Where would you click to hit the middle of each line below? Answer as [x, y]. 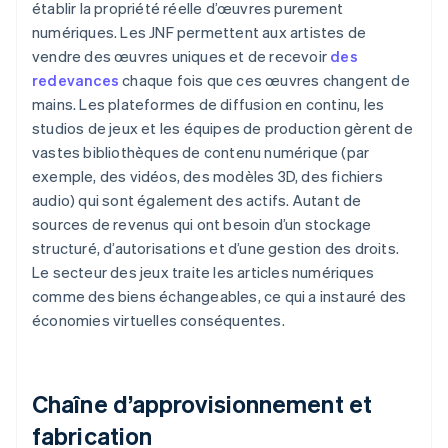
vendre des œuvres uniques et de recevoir [181, 56]
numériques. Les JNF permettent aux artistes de [199, 32]
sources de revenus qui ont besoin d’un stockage [202, 224]
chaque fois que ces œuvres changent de [264, 80]
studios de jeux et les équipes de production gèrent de [222, 128]
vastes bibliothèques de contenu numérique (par [201, 152]
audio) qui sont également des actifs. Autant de [197, 200]
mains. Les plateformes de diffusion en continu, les [208, 104]
